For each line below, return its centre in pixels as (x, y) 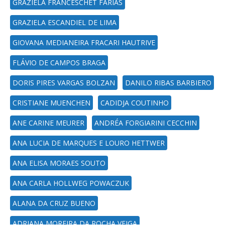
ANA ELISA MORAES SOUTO (59, 163)
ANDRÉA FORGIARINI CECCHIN (146, 123)
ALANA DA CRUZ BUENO (54, 203)
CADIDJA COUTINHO (135, 103)
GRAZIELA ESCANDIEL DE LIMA (65, 22)
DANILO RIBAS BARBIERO (168, 83)
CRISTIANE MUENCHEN (51, 103)
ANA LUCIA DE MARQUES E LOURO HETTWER (89, 143)
